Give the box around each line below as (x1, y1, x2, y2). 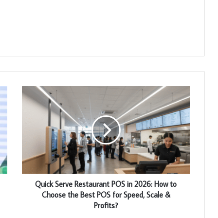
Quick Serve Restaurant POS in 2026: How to (35, 179, 177, 189)
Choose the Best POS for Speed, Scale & (41, 189, 170, 200)
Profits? (93, 200, 118, 210)
